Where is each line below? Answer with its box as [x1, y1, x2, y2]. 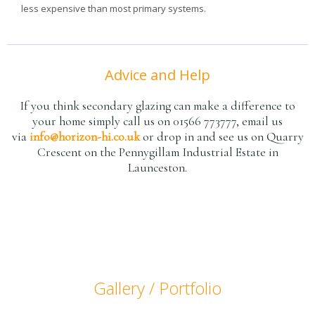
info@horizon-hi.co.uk [29, 129, 140, 144]
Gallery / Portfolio [94, 276, 221, 300]
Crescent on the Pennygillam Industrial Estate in [37, 145, 278, 160]
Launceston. [128, 160, 187, 175]
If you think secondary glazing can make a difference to [20, 98, 295, 113]
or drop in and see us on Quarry [139, 129, 304, 144]
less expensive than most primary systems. [21, 2, 206, 15]
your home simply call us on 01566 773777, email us [32, 114, 283, 129]
